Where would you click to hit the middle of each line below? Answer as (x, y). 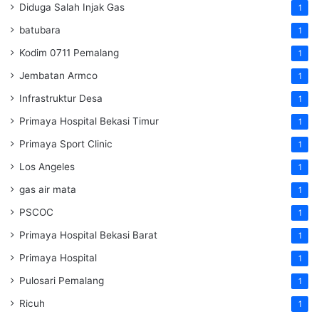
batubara (40, 30)
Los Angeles (47, 166)
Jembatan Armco (58, 75)
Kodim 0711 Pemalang (69, 52)
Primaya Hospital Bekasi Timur (89, 121)
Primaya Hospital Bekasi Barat (88, 235)
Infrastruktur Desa (61, 98)
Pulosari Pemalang (62, 280)
